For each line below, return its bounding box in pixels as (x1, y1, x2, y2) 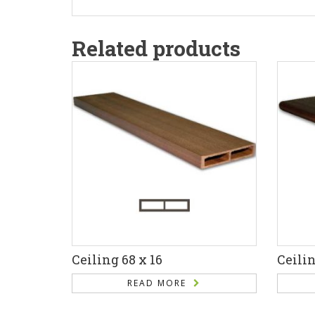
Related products (72, 34, 240, 63)
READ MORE (127, 276, 186, 289)
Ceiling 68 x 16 (72, 250, 162, 268)
